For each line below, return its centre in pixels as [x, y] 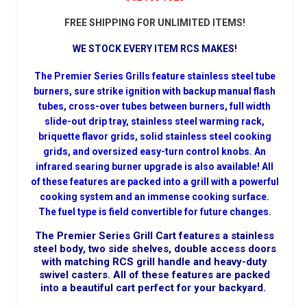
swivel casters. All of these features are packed [155, 274]
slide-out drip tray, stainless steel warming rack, [155, 121]
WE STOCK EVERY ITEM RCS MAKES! [155, 48]
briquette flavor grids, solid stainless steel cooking [155, 136]
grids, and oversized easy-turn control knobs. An [155, 151]
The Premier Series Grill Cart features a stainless [155, 235]
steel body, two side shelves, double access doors [155, 248]
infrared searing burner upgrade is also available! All [155, 166]
